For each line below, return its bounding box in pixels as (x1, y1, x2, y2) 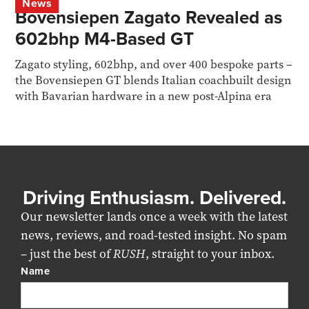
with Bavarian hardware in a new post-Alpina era (15, 88, 272, 103)
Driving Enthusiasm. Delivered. (23, 183, 286, 211)
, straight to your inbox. (146, 246, 275, 262)
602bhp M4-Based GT (15, 26, 195, 52)
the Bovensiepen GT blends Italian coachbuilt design (15, 72, 292, 88)
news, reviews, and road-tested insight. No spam (21, 227, 287, 243)
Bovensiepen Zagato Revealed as (15, 4, 283, 30)
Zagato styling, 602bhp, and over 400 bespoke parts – (15, 57, 293, 72)
